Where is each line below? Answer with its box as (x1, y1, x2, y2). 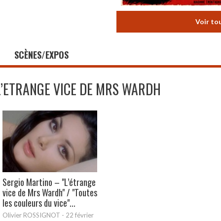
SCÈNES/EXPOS (14, 48, 69, 62)
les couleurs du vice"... (2, 196, 75, 210)
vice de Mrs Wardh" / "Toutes (2, 186, 97, 199)
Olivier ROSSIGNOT (2, 211, 60, 220)
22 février (66, 211, 94, 220)
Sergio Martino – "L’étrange (2, 176, 96, 189)
